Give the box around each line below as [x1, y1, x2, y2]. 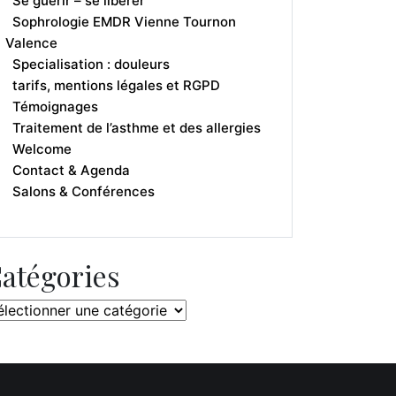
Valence [5, 34, 57, 51]
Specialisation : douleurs [12, 56, 170, 72]
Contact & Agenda [12, 162, 130, 179]
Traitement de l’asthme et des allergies [12, 119, 261, 136]
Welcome [12, 141, 72, 157]
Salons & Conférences [12, 183, 155, 200]
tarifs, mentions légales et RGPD [12, 77, 220, 94]
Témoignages [12, 98, 98, 115]
